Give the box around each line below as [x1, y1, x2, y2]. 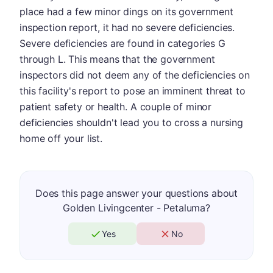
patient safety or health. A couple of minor [19, 101, 212, 113]
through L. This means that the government [19, 53, 215, 65]
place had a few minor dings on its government [19, 5, 233, 18]
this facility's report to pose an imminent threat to [19, 85, 246, 97]
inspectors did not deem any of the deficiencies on [19, 69, 250, 81]
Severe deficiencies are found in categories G [19, 37, 225, 49]
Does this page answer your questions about [35, 187, 238, 199]
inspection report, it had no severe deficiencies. [19, 21, 235, 34]
